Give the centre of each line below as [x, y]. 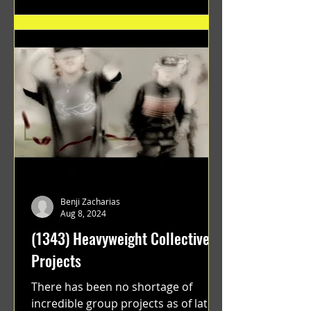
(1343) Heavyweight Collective [120, 238]
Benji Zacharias [90, 201]
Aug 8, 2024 [83, 213]
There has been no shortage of [112, 287]
